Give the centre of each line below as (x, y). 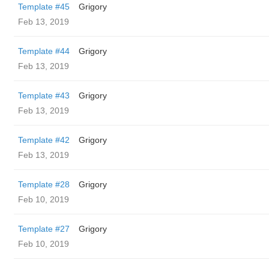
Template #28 (44, 184)
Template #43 (44, 95)
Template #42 (44, 140)
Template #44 (44, 51)
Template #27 (44, 229)
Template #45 (44, 7)
